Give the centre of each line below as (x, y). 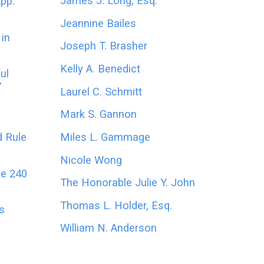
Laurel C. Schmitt (101, 91)
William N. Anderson (108, 228)
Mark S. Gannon (98, 114)
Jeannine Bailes (98, 23)
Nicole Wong (91, 160)
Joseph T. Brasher (103, 46)
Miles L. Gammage (105, 137)
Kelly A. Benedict (100, 69)
